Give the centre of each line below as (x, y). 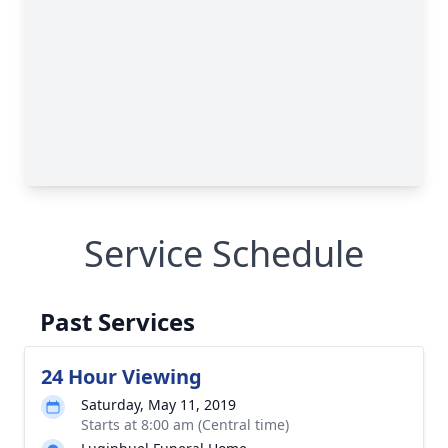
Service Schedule (224, 253)
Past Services (117, 321)
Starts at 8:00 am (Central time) (185, 424)
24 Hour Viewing (121, 376)
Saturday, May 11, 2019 (158, 404)
